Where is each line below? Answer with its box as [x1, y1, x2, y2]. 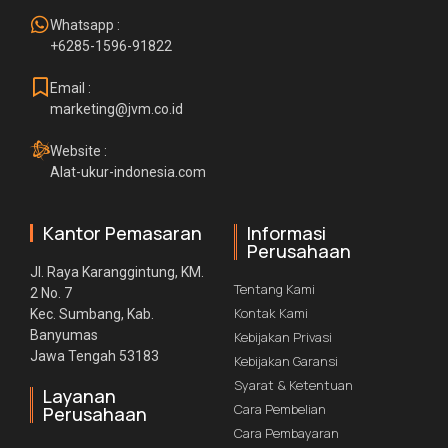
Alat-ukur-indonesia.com [50, 164, 206, 181]
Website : [50, 143, 107, 160]
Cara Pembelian [234, 400, 326, 419]
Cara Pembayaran [234, 424, 339, 443]
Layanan [43, 384, 116, 409]
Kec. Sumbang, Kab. [30, 306, 154, 323]
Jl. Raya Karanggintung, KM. [30, 264, 204, 281]
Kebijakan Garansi [234, 352, 338, 371]
